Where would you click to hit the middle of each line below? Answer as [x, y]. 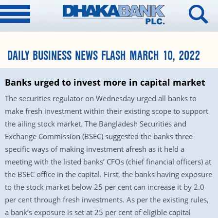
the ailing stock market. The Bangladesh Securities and [96, 124]
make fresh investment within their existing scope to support [107, 111]
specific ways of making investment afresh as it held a [95, 149]
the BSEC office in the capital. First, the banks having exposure [109, 174]
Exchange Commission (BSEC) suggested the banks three [99, 136]
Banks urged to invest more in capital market [105, 82]
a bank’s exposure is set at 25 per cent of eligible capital [98, 212]
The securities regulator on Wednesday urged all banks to [101, 98]
